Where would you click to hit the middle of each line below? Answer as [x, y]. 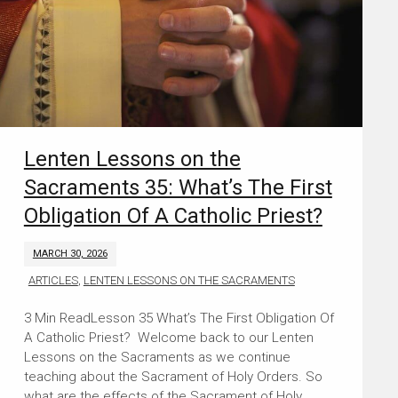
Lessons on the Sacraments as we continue [157, 358]
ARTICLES [53, 281]
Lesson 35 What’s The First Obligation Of [212, 318]
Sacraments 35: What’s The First [178, 188]
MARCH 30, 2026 [70, 254]
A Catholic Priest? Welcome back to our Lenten [168, 338]
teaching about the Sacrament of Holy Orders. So [173, 377]
